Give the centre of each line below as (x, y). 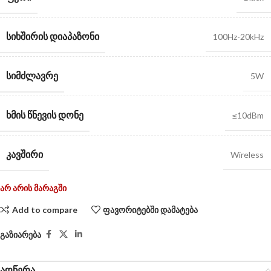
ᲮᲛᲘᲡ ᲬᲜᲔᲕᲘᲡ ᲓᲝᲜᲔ (45, 115)
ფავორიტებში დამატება (151, 209)
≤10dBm (248, 116)
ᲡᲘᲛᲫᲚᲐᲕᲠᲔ (32, 76)
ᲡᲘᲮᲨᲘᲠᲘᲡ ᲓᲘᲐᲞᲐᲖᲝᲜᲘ (53, 36)
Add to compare (44, 209)
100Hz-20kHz (238, 37)
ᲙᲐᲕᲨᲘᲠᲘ (24, 154)
